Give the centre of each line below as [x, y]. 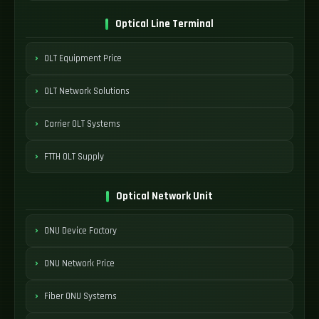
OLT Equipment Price [83, 58]
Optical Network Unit [164, 196]
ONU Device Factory [80, 230]
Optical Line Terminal [164, 24]
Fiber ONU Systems [80, 296]
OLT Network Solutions [87, 91]
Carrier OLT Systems [82, 124]
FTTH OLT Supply [74, 156]
